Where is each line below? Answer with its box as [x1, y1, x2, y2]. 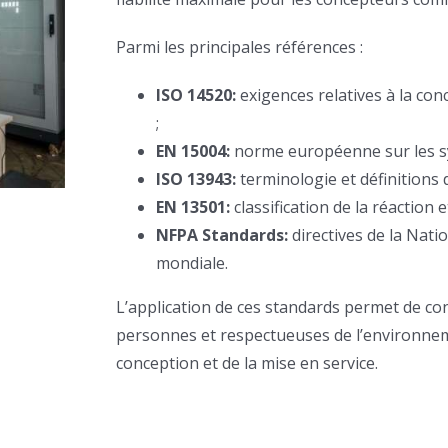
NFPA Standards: [156, 223, 289, 246]
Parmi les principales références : [116, 35, 364, 58]
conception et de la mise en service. [116, 351, 379, 374]
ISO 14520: [156, 83, 237, 106]
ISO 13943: [156, 167, 237, 190]
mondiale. [156, 251, 229, 274]
